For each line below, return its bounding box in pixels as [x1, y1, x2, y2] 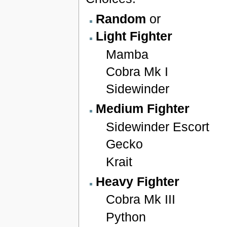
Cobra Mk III [106, 192, 176, 207]
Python [106, 209, 146, 224]
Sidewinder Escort [106, 119, 210, 134]
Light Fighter [95, 29, 172, 44]
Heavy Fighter [95, 174, 179, 188]
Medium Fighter [95, 101, 190, 116]
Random [95, 11, 146, 26]
